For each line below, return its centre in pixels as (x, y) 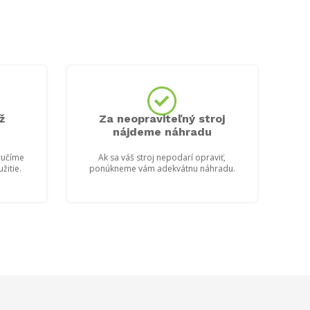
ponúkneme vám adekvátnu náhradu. (162, 168)
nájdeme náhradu (162, 131)
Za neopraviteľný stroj (162, 118)
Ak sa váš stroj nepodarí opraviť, (162, 157)
